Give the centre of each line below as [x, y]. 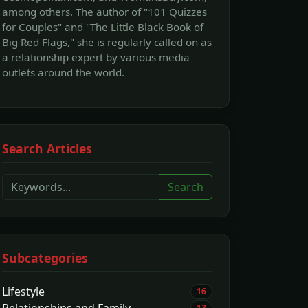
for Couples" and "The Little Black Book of [103, 26]
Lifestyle [23, 291]
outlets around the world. [63, 72]
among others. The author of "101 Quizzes [104, 11]
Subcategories [45, 257]
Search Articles [47, 148]
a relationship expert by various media [96, 57]
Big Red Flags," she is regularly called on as [107, 42]
